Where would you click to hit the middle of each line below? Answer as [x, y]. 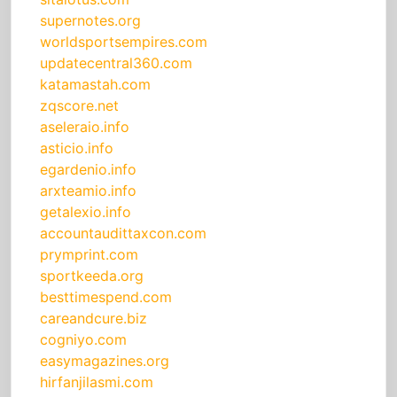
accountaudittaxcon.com [123, 234]
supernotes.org [90, 21]
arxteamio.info [88, 191]
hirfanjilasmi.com [97, 382]
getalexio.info [86, 212]
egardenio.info [88, 170]
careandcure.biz [93, 319]
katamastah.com [95, 85]
